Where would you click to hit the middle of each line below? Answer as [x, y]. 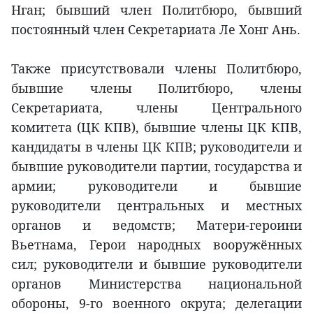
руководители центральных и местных [156, 205]
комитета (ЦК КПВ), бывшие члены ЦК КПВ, [156, 127]
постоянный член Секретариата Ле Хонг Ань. [156, 29]
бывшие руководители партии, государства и [156, 166]
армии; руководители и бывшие [156, 185]
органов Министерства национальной [156, 283]
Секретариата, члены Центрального [156, 107]
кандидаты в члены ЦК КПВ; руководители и [156, 146]
